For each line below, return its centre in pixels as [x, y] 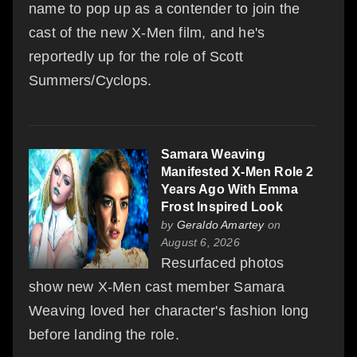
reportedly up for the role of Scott [136, 56]
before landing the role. [104, 334]
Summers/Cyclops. [90, 80]
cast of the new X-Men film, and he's [147, 32]
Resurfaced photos [223, 263]
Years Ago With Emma [229, 189]
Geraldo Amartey [220, 224]
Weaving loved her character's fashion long [169, 310]
